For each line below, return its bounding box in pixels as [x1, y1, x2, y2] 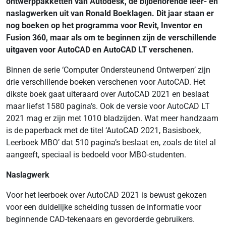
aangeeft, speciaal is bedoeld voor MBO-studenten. [6, 150, 186, 159]
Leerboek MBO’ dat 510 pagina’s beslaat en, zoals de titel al [6, 138, 216, 147]
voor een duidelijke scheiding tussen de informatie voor [6, 202, 201, 212]
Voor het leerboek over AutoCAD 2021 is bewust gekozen [6, 190, 207, 200]
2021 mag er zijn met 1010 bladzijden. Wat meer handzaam [6, 114, 218, 123]
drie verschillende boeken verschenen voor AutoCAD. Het [6, 77, 205, 87]
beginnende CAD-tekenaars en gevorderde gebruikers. [6, 214, 195, 224]
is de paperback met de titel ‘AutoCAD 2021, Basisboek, [6, 126, 201, 135]
